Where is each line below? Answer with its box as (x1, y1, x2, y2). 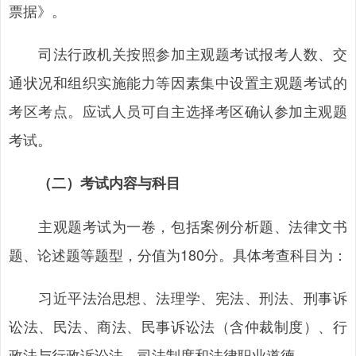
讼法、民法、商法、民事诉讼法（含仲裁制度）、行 (9, 315, 347, 336)
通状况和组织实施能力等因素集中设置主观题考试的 (9, 72, 347, 92)
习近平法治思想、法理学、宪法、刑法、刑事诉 (9, 287, 347, 308)
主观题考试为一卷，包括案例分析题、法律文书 (9, 215, 347, 236)
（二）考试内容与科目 (37, 172, 180, 193)
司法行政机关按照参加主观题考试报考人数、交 (9, 43, 347, 64)
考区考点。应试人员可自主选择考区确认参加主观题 (9, 100, 347, 121)
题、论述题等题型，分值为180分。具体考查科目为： (9, 244, 347, 265)
